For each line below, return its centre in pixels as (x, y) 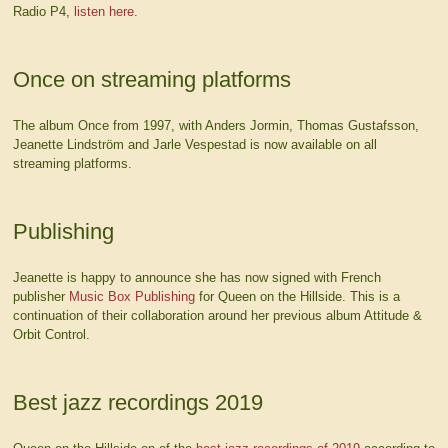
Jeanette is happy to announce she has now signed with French (196, 277)
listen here (103, 11)
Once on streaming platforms (151, 79)
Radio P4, (43, 11)
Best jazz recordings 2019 (137, 403)
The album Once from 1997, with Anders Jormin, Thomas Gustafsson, (215, 125)
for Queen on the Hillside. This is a (297, 296)
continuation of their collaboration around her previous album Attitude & (217, 315)
